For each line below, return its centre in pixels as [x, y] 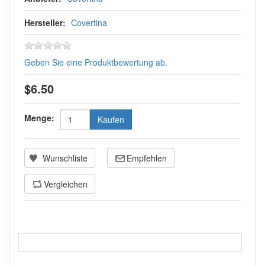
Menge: [39, 118]
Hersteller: [45, 23]
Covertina [89, 23]
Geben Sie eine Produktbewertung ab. [96, 62]
